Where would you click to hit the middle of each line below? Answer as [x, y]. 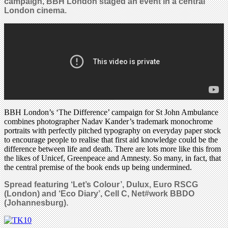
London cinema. [35, 11]
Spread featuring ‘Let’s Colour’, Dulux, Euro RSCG [101, 185]
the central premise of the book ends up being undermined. [98, 167]
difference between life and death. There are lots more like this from [112, 149]
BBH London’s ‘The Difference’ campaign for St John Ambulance [111, 112]
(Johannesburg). [36, 203]
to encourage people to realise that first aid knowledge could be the [111, 140]
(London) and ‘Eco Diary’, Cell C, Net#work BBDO [99, 194]
